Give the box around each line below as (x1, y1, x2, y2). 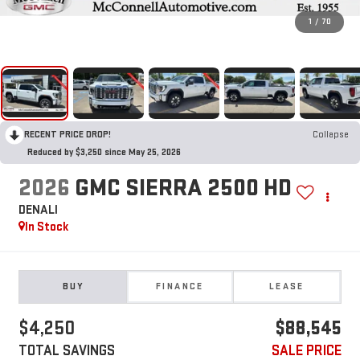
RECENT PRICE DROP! (24, 128, 111, 141)
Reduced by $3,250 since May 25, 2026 (27, 145, 181, 158)
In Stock (24, 219, 69, 235)
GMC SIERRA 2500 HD (74, 174, 292, 203)
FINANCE (156, 280, 204, 293)
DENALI (18, 202, 58, 219)
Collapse (313, 128, 349, 141)
